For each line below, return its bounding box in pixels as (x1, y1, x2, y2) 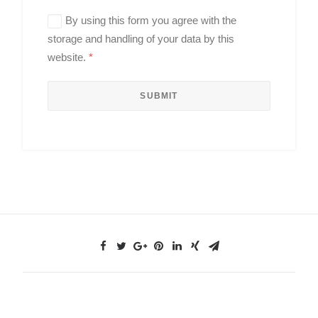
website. (48, 51, 89, 63)
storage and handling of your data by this (48, 33, 234, 45)
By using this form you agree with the (65, 14, 236, 26)
